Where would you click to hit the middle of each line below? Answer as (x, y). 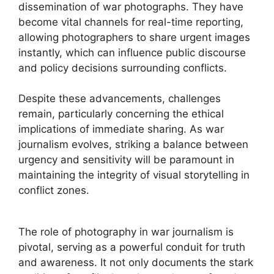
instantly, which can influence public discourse (132, 52)
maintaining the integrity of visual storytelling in (134, 175)
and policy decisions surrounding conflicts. (123, 68)
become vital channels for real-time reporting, (131, 22)
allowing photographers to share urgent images (134, 37)
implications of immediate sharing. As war (121, 129)
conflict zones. (54, 190)
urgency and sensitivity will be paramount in (126, 160)
